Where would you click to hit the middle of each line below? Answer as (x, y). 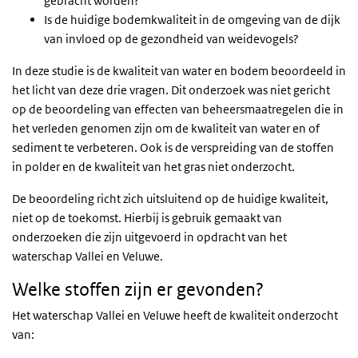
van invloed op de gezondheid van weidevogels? (171, 39)
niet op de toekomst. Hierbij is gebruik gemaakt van (147, 218)
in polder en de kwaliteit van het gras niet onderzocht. (153, 167)
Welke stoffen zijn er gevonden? (138, 289)
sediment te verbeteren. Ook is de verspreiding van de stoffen (173, 147)
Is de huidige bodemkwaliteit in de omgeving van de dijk (192, 20)
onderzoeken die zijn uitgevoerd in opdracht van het (149, 237)
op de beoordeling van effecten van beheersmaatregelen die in (178, 109)
